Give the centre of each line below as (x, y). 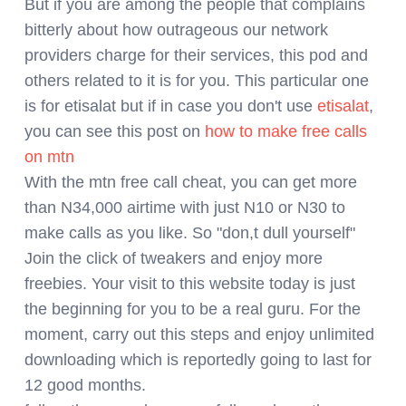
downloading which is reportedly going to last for (198, 359)
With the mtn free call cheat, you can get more (191, 182)
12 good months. (85, 385)
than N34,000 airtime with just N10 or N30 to (185, 207)
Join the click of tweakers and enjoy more (174, 258)
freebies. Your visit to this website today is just (190, 283)
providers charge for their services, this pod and (196, 55)
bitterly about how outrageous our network (176, 29)
